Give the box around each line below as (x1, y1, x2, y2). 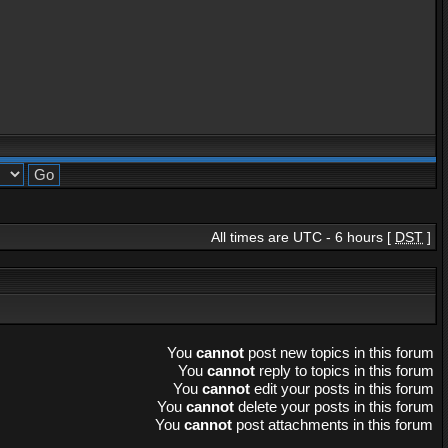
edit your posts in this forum (250, 380, 434, 397)
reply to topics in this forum (255, 362, 434, 379)
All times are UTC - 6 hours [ (211, 229, 395, 245)
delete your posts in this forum (234, 398, 434, 415)
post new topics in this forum (244, 344, 434, 361)
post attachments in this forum (232, 416, 433, 433)
